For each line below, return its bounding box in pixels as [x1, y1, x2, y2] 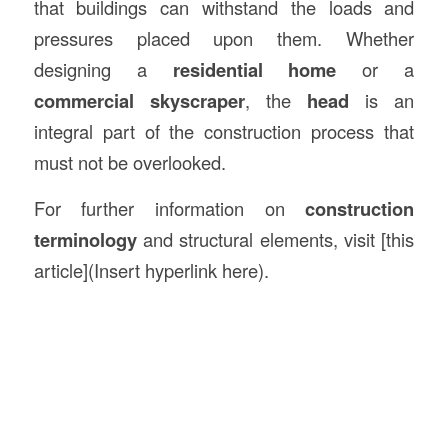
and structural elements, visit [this [136, 226, 415, 253]
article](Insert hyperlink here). [33, 257, 269, 284]
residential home [172, 55, 337, 83]
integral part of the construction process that [33, 117, 415, 144]
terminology [33, 226, 137, 254]
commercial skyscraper [33, 86, 245, 114]
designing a [33, 55, 173, 82]
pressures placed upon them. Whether [33, 24, 415, 51]
